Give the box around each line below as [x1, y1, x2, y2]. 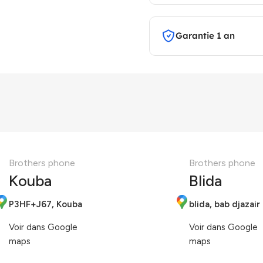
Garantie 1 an [175, 30, 235, 41]
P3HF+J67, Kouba [9, 199, 83, 210]
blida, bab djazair [189, 199, 261, 210]
